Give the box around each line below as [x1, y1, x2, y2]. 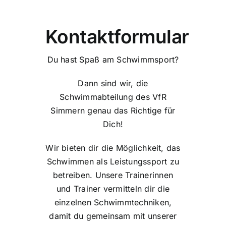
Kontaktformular [45, 25, 189, 48]
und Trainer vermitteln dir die [56, 184, 170, 194]
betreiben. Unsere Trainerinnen [52, 170, 174, 181]
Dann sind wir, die [78, 78, 148, 89]
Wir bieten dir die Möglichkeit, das [45, 143, 181, 153]
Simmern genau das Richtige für [50, 105, 176, 116]
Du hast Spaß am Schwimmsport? [47, 54, 179, 65]
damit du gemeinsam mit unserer [49, 211, 177, 221]
